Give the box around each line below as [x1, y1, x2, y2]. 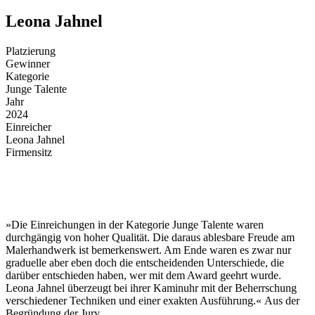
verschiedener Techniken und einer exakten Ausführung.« [6, 295, 262, 307]
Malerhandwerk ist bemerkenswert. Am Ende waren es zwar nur [6, 244, 291, 257]
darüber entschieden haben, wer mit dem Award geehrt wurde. [6, 269, 281, 282]
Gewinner [6, 58, 50, 70]
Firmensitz [6, 146, 52, 159]
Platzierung [6, 45, 56, 58]
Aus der [262, 295, 300, 307]
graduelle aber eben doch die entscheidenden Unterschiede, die [6, 257, 284, 269]
